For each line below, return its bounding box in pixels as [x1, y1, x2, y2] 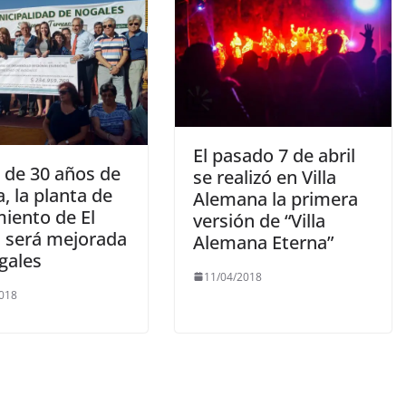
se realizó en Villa [192, 164, 336, 189]
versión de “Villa [192, 208, 325, 233]
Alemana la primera [192, 186, 358, 211]
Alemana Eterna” [192, 229, 333, 255]
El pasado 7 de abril [192, 142, 355, 168]
